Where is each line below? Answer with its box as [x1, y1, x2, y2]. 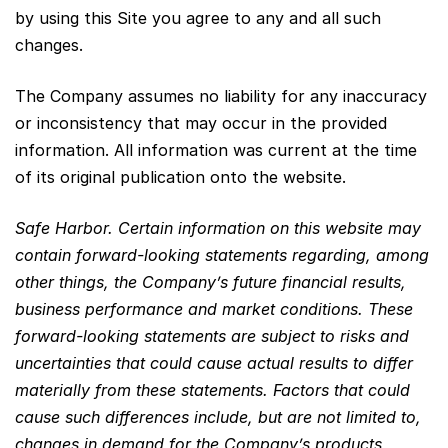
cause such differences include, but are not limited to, [15, 406, 421, 427]
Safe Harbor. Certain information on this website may [15, 217, 421, 238]
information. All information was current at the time [15, 139, 417, 160]
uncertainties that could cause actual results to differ [15, 352, 413, 373]
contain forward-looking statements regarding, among [15, 244, 429, 265]
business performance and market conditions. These [15, 298, 413, 319]
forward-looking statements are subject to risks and [15, 325, 409, 346]
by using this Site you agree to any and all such [15, 7, 381, 28]
